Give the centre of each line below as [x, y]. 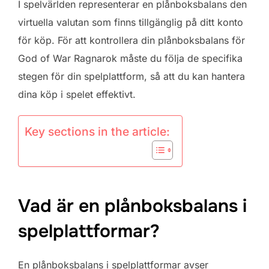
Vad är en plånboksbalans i [132, 206]
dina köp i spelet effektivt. [77, 94]
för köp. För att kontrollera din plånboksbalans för [131, 40]
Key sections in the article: [97, 132]
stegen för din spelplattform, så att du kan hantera [131, 76]
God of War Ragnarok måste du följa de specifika [130, 58]
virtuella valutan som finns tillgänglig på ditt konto [131, 22]
